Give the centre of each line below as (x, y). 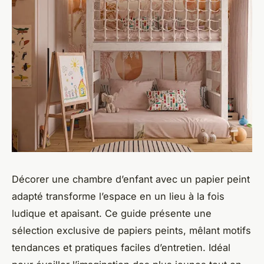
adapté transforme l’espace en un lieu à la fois (118, 196)
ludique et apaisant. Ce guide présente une (112, 213)
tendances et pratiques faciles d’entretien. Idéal (121, 247)
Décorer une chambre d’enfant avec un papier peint (131, 179)
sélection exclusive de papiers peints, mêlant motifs (131, 230)
